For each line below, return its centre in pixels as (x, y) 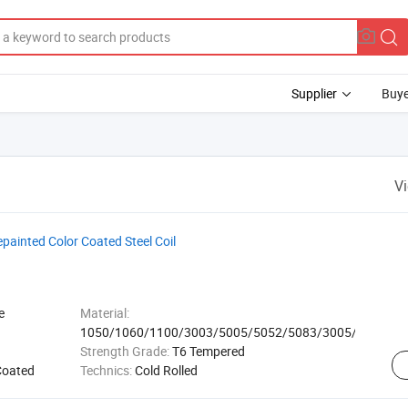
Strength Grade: (126, 351)
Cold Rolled (166, 370)
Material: (104, 313)
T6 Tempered (208, 351)
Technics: (107, 370)
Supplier (314, 93)
